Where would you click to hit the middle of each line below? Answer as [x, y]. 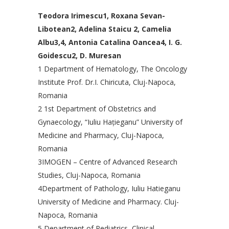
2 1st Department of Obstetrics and [97, 109]
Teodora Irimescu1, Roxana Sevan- [101, 16]
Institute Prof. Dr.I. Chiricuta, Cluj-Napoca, [107, 82]
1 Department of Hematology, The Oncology [112, 69]
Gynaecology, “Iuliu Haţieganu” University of [110, 122]
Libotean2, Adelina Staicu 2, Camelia [105, 29]
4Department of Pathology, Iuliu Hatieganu [109, 189]
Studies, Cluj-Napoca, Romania [89, 175]
